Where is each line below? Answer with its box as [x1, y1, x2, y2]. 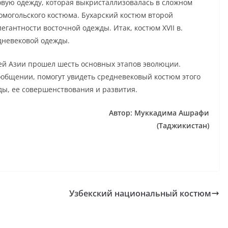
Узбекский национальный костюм [69, 188, 211, 199]
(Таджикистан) [157, 121, 209, 130]
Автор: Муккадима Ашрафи [109, 108, 209, 118]
